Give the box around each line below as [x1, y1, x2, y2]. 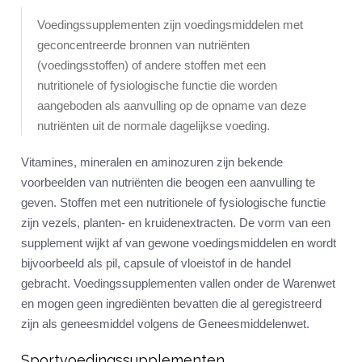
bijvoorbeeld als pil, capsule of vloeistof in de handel [21, 256, 291, 271]
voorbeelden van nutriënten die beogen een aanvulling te [21, 175, 315, 190]
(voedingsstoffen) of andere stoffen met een [37, 58, 266, 73]
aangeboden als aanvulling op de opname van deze [37, 99, 306, 113]
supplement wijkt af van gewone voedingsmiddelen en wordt [21, 236, 336, 250]
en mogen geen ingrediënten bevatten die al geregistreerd [21, 297, 322, 311]
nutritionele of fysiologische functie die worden [37, 78, 277, 93]
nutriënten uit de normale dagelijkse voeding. [37, 119, 270, 133]
